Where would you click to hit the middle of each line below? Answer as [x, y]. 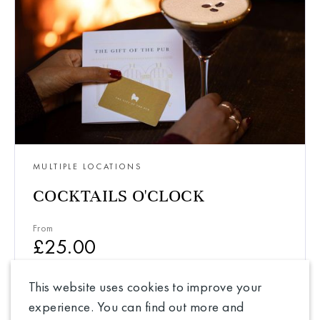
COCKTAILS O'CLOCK [119, 196]
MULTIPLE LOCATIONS [88, 167]
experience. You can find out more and [136, 307]
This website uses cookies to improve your [145, 287]
